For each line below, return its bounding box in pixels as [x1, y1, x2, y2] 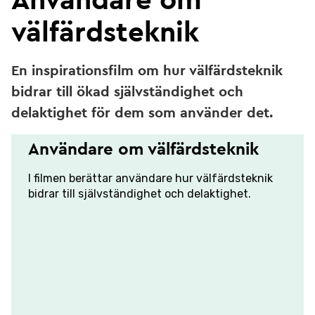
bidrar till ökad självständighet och [11, 85, 243, 99]
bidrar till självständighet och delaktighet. [28, 187, 251, 200]
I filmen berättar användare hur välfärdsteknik [28, 172, 273, 185]
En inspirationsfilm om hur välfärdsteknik [11, 64, 283, 78]
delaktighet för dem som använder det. [11, 106, 273, 120]
